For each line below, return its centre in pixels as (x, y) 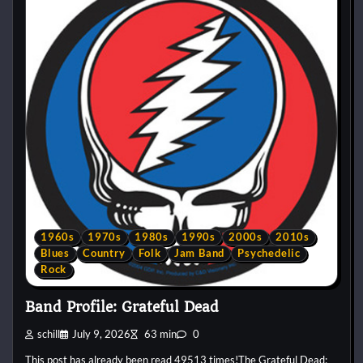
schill (49, 335)
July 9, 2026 (101, 335)
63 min (159, 335)
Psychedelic (269, 253)
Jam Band (199, 253)
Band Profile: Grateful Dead (122, 307)
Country (104, 253)
